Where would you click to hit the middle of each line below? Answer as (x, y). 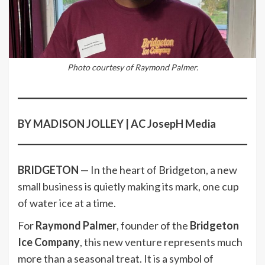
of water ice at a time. (67, 203)
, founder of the (153, 226)
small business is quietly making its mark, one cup (128, 187)
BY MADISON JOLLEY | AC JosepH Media (117, 124)
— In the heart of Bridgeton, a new (158, 170)
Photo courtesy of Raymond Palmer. (132, 67)
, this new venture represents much (161, 242)
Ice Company (49, 242)
